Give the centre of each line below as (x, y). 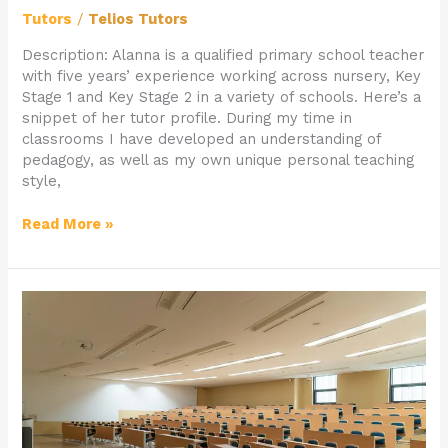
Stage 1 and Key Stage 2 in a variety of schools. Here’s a (222, 96)
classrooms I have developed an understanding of (202, 138)
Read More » (68, 223)
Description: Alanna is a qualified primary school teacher (223, 54)
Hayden (49, 405)
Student (51, 300)
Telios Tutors (138, 19)
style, (42, 180)
